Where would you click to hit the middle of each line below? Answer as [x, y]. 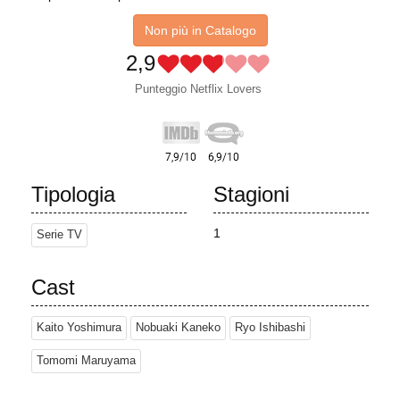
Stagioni [251, 195]
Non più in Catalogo [200, 31]
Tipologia [73, 195]
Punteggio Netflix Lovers [198, 89]
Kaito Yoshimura [79, 328]
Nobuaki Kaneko [178, 328]
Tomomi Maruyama [86, 361]
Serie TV [59, 235]
